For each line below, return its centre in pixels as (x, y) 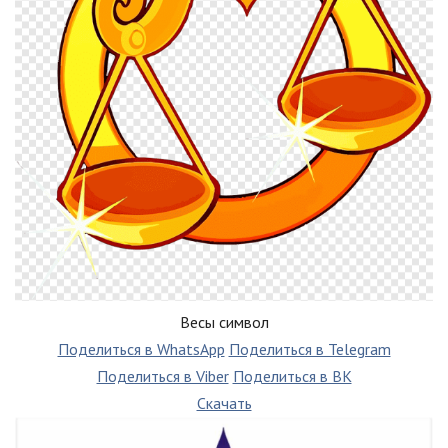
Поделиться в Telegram (309, 349)
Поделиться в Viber (162, 376)
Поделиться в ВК (292, 376)
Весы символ (224, 322)
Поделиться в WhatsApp (141, 349)
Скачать (224, 403)
